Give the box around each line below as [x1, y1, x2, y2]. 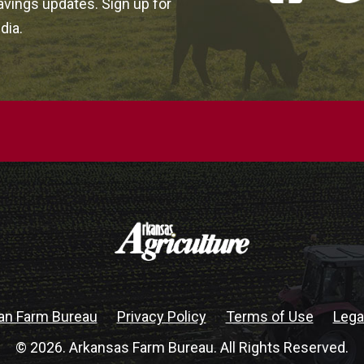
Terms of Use [225, 308, 314, 326]
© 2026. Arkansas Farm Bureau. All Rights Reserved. [15, 339, 349, 357]
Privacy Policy [116, 308, 206, 326]
